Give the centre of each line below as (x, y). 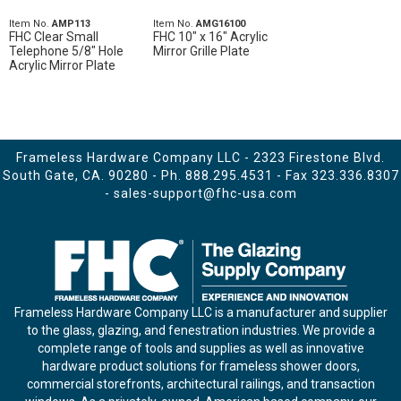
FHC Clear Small (54, 37)
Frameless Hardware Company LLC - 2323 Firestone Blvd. (200, 158)
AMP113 (71, 24)
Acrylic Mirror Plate (62, 65)
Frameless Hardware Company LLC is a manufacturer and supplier (200, 312)
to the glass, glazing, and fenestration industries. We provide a (200, 330)
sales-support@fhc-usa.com (205, 193)
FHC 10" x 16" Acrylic (210, 37)
